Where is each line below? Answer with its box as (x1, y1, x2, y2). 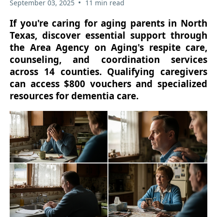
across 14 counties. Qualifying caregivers (10, 65, 207, 78)
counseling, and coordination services (10, 53, 207, 66)
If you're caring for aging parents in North (10, 17, 207, 30)
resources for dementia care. (10, 90, 139, 102)
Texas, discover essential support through (10, 29, 207, 42)
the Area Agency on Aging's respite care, (10, 41, 207, 54)
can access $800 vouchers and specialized (10, 77, 207, 90)
